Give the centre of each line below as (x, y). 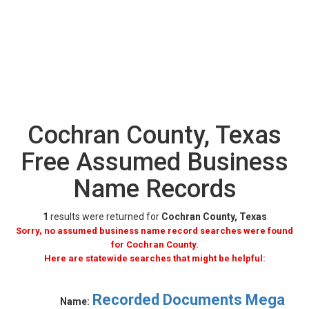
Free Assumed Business (154, 162)
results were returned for (104, 217)
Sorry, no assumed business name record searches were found (154, 231)
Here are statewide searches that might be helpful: (154, 258)
